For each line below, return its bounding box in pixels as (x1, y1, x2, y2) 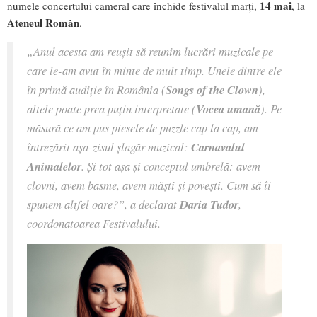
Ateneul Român (7, 14, 79, 30)
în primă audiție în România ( (27, 81, 166, 97)
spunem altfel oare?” (27, 195, 125, 212)
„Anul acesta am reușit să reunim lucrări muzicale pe (27, 42, 273, 59)
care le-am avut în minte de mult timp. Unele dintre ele (27, 62, 282, 78)
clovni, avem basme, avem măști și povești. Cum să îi (27, 176, 271, 192)
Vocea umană (196, 100, 260, 117)
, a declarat (125, 195, 180, 212)
